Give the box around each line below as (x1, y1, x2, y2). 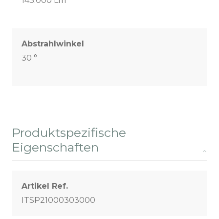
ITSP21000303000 (22, 196, 95, 205)
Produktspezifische (12, 125, 126, 140)
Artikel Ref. (22, 181, 68, 191)
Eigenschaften (12, 140, 99, 155)
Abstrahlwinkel (22, 39, 84, 49)
